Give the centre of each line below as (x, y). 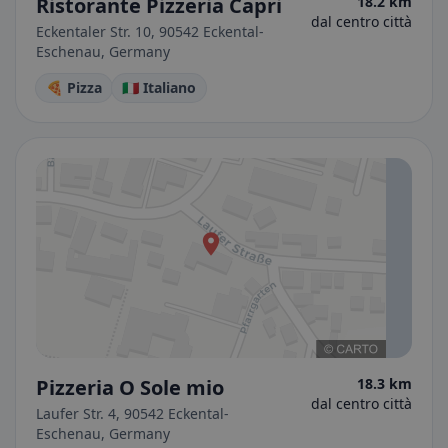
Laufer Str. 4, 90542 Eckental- (132, 413)
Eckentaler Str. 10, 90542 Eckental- (150, 31)
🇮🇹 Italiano (159, 87)
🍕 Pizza (74, 87)
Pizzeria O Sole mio (130, 387)
